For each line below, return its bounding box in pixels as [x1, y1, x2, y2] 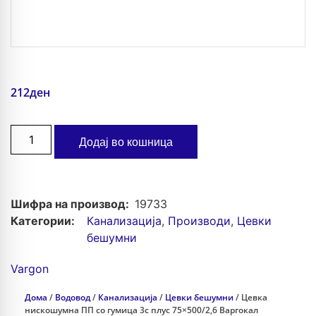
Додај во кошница [79, 134, 174, 150]
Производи [168, 214, 231, 229]
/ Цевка [233, 291, 267, 304]
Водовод [55, 291, 90, 304]
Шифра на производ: [11, 197, 135, 212]
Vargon [11, 262, 49, 276]
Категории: [11, 214, 75, 229]
